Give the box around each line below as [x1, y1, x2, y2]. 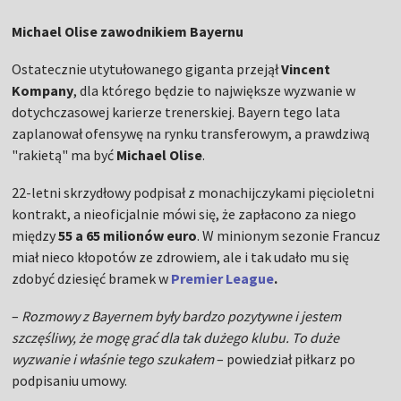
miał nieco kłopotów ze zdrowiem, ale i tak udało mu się [12, 248, 350, 267]
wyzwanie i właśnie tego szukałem [12, 350, 215, 369]
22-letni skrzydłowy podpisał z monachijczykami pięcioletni [12, 183, 375, 202]
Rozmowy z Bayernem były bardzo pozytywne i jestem [21, 307, 342, 326]
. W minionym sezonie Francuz [197, 226, 381, 245]
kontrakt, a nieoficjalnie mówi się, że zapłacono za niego [12, 205, 357, 224]
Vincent [281, 60, 331, 79]
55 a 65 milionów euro [58, 226, 198, 245]
